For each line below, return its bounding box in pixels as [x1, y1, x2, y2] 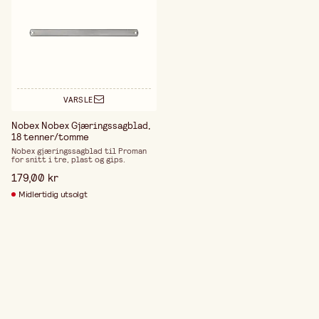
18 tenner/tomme [11, 130, 89, 143]
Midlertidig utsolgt [19, 188, 88, 200]
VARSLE [63, 94, 93, 106]
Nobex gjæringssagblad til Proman [11, 145, 147, 157]
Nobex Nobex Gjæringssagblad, [11, 118, 150, 132]
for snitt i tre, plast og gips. [11, 153, 125, 165]
